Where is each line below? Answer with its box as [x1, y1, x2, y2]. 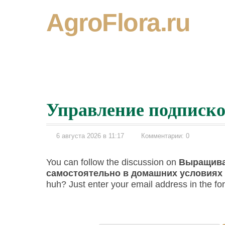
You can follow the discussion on [46, 157, 179, 167]
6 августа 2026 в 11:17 [56, 132, 124, 140]
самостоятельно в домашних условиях [46, 168, 222, 178]
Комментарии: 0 [141, 132, 189, 140]
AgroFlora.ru [46, 9, 190, 37]
